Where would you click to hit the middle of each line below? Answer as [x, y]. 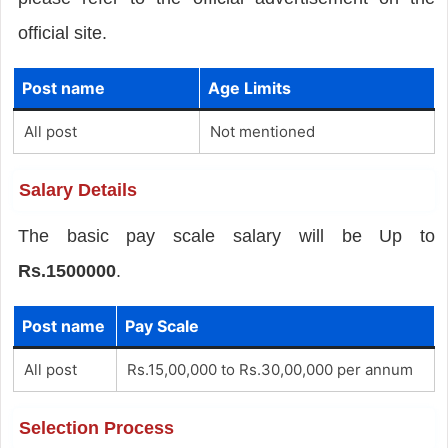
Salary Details [77, 189]
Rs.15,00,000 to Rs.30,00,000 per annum [269, 369]
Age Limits [249, 87]
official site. [62, 32]
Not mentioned [262, 131]
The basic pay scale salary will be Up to [226, 235]
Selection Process [96, 427]
